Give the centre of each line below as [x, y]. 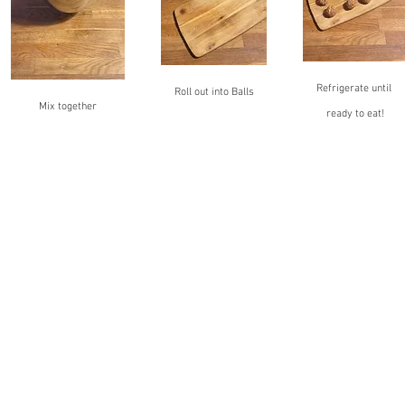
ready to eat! [355, 114]
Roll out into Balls [214, 92]
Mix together [68, 107]
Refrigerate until [355, 89]
